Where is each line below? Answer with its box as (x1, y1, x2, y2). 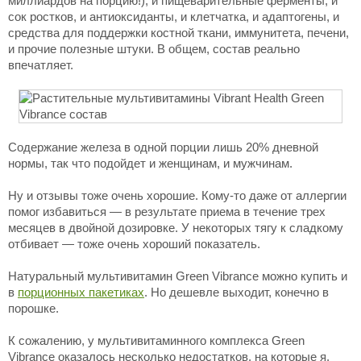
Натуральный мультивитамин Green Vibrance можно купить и (8, 269, 347, 283)
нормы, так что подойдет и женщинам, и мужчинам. (8, 156, 293, 170)
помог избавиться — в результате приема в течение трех (8, 205, 326, 218)
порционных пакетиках (18, 285, 144, 299)
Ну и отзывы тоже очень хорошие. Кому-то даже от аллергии (8, 189, 346, 202)
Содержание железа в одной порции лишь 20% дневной (8, 140, 318, 154)
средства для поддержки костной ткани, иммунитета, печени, (8, 26, 349, 39)
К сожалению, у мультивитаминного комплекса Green (8, 334, 305, 347)
